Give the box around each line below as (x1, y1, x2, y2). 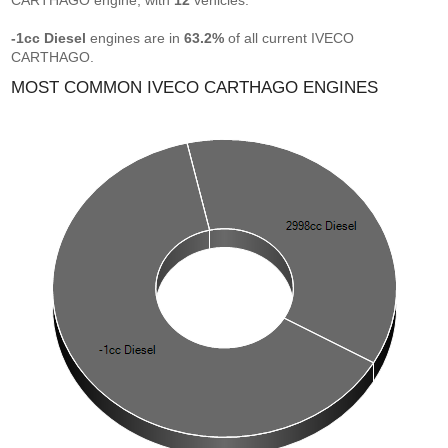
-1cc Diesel (11, 30, 87, 46)
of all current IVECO (224, 30, 355, 46)
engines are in (86, 30, 185, 46)
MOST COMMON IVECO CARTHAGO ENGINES (11, 78, 379, 97)
